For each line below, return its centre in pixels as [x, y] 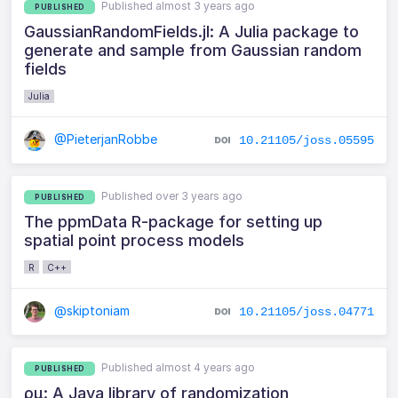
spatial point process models [135, 240]
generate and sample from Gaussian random [193, 51]
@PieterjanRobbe [104, 139]
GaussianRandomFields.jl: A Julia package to [192, 32]
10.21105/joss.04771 [306, 311]
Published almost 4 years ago [179, 367]
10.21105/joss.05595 [306, 140]
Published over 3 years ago [172, 195]
